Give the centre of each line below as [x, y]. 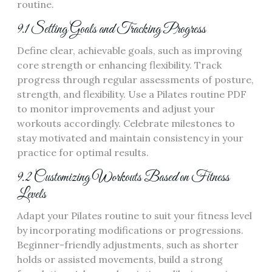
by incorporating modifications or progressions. [130, 230]
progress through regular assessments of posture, [135, 80]
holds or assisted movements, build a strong [120, 260]
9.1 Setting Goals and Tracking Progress [111, 30]
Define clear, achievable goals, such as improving [130, 51]
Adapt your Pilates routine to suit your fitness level [134, 216]
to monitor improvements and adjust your [116, 109]
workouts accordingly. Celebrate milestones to [126, 124]
